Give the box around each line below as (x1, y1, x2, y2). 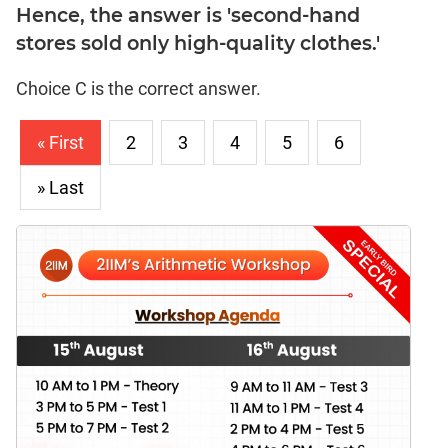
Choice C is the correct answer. (16, 77, 261, 99)
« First (37, 131, 84, 153)
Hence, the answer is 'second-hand (16, 2, 360, 27)
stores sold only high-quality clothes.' (16, 30, 380, 55)
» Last (37, 176, 84, 198)
